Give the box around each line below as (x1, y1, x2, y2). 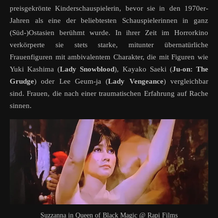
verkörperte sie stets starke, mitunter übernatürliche (10, 41, 208, 49)
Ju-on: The (172, 65, 209, 73)
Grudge (10, 77, 34, 86)
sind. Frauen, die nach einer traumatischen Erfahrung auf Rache (10, 90, 208, 98)
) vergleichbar (163, 77, 209, 86)
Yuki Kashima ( (10, 65, 60, 73)
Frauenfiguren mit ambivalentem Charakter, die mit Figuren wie (10, 53, 208, 61)
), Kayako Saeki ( (114, 65, 172, 73)
